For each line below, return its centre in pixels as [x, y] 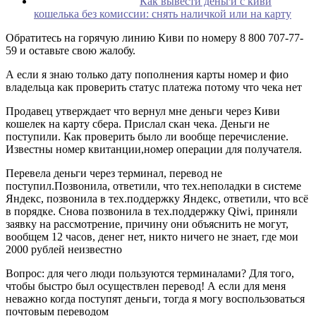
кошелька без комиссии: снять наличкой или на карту [163, 13]
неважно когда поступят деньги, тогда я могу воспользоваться [155, 298]
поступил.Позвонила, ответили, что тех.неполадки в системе [153, 186]
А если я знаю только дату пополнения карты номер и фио [147, 74]
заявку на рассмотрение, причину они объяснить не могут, [147, 224]
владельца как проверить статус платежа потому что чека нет [154, 87]
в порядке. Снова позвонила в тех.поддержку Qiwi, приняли [152, 211]
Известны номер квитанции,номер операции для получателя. [154, 149]
